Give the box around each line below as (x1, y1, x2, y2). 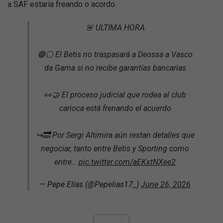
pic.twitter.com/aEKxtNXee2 (79, 157, 176, 167)
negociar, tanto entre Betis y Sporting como (41, 144, 189, 153)
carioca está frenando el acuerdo (59, 104, 171, 113)
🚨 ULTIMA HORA (85, 23, 145, 32)
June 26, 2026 (141, 180, 191, 189)
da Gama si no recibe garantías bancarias (44, 63, 186, 73)
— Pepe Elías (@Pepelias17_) (39, 180, 141, 189)
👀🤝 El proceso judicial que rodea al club (44, 90, 186, 100)
